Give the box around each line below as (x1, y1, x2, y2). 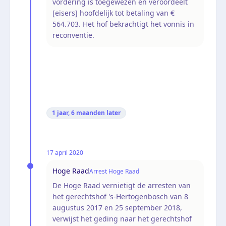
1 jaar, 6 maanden (52, 108, 105, 117)
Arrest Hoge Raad (89, 166, 139, 176)
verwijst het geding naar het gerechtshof (52, 213, 192, 223)
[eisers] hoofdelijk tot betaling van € (52, 8, 175, 18)
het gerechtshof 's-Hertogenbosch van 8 (52, 191, 188, 201)
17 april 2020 (46, 148, 83, 157)
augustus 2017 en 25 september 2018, (52, 202, 182, 212)
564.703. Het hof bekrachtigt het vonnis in (52, 19, 194, 29)
